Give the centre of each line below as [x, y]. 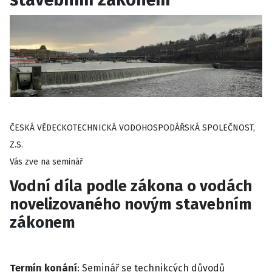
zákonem [42, 222]
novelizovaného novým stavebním [131, 204]
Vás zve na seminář [46, 162]
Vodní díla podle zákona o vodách [131, 186]
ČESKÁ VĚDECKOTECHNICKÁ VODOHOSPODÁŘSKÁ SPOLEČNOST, [132, 128]
